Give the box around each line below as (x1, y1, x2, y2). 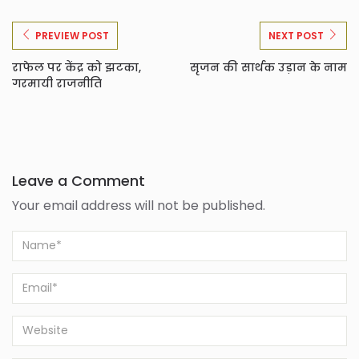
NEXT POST (268, 28, 324, 42)
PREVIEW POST (35, 28, 109, 42)
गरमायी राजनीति (12, 75, 102, 91)
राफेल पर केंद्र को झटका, (12, 58, 141, 75)
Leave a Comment (12, 170, 145, 191)
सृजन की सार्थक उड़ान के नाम (190, 58, 347, 75)
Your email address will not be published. (12, 196, 265, 215)
